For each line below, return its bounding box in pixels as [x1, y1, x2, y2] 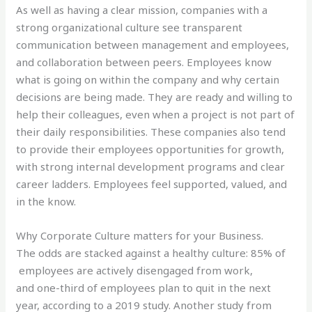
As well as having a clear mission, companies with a [16, 2, 268, 17]
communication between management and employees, [16, 37, 290, 52]
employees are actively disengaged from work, [16, 263, 253, 277]
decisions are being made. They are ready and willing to [16, 89, 293, 104]
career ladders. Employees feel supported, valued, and [16, 176, 288, 191]
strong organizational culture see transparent [16, 19, 243, 34]
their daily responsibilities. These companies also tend [16, 124, 286, 139]
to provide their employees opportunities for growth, [16, 141, 285, 156]
